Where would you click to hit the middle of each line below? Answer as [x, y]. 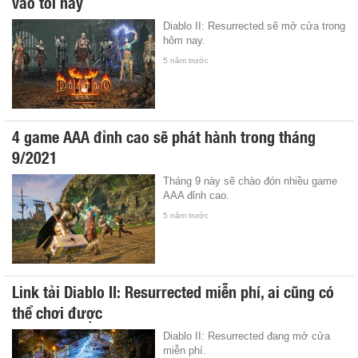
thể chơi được [57, 311]
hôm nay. [185, 40]
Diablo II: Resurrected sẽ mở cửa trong [255, 26]
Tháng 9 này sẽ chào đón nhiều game [251, 181]
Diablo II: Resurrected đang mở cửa [247, 336]
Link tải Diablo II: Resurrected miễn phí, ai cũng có [173, 290]
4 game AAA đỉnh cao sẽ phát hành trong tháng [164, 135]
